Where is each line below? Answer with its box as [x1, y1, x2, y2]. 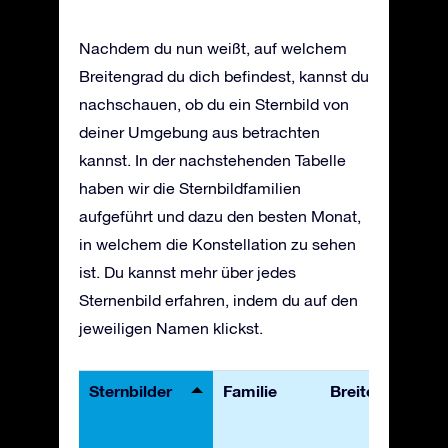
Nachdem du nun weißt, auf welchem [79, 38, 347, 57]
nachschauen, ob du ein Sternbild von [79, 94, 349, 113]
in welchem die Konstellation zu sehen [79, 234, 356, 253]
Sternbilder [89, 380, 172, 400]
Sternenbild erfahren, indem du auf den [79, 290, 358, 309]
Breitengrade [330, 380, 428, 400]
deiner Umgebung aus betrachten [79, 122, 320, 141]
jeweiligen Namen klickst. [79, 318, 263, 337]
